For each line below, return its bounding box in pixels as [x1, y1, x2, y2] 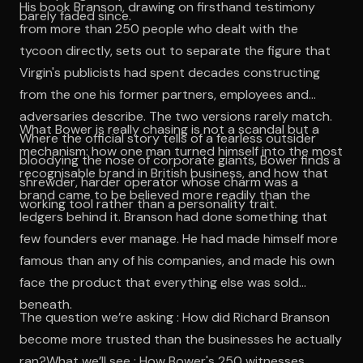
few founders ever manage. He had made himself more [19, 229, 338, 247]
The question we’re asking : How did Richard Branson [19, 308, 330, 326]
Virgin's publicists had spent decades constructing [19, 63, 320, 81]
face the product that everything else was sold [19, 273, 299, 291]
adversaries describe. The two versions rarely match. [19, 107, 332, 125]
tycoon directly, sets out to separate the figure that [19, 41, 331, 59]
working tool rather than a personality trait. [19, 194, 277, 212]
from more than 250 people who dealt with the [19, 19, 298, 37]
